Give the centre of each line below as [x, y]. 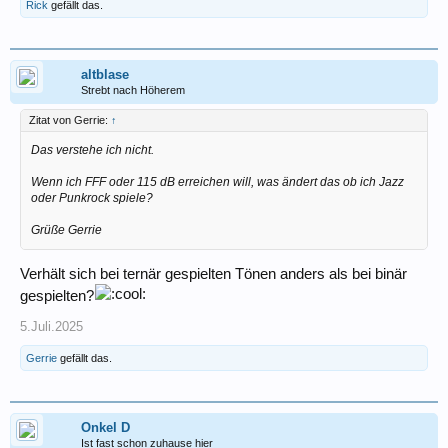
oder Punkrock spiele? [92, 197]
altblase [105, 74]
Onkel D [105, 428]
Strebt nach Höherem [133, 89]
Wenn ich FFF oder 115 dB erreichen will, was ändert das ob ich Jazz [217, 181]
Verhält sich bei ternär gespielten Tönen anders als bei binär [213, 274]
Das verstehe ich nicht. [92, 149]
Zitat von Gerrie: [70, 119]
